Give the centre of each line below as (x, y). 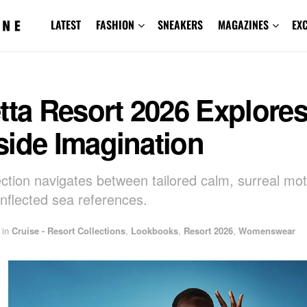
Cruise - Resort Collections (69, 231)
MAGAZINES (243, 25)
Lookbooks (155, 231)
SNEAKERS (180, 25)
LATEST (65, 25)
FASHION (115, 25)
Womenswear (267, 231)
